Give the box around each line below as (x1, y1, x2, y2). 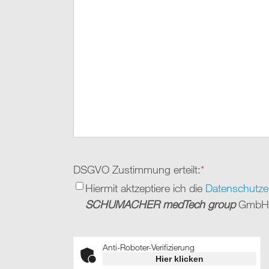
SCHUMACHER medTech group (85, 197, 235, 211)
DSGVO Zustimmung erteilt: (73, 162, 201, 176)
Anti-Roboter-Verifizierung (103, 241, 195, 252)
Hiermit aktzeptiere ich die (85, 181, 205, 195)
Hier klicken (156, 253, 204, 264)
